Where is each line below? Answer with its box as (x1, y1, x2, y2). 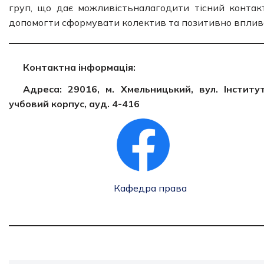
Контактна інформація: (23, 61, 136, 73)
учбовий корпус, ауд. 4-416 (9, 98, 140, 110)
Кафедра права (113, 182, 187, 194)
